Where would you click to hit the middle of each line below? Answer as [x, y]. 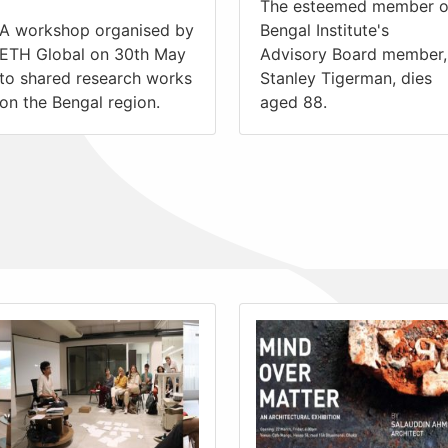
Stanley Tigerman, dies [346, 77]
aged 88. [293, 101]
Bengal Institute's [324, 29]
